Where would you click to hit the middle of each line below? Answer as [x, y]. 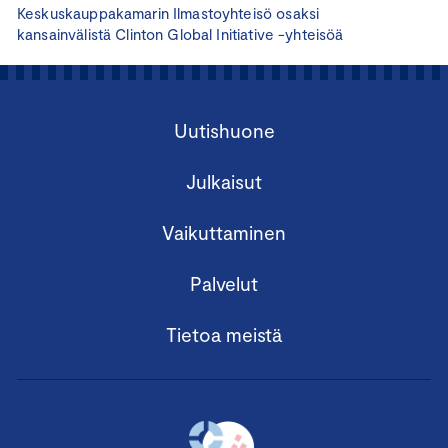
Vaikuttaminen [224, 232]
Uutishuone [224, 130]
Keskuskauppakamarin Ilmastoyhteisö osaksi [168, 12]
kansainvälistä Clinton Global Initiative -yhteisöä [182, 33]
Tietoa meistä [224, 334]
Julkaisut [224, 181]
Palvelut [224, 283]
